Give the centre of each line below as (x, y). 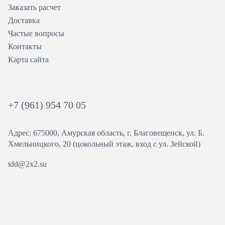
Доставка (24, 20)
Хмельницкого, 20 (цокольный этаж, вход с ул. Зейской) (104, 144)
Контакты (25, 46)
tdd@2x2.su (27, 164)
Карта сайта (28, 60)
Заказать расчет (34, 7)
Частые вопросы (36, 33)
